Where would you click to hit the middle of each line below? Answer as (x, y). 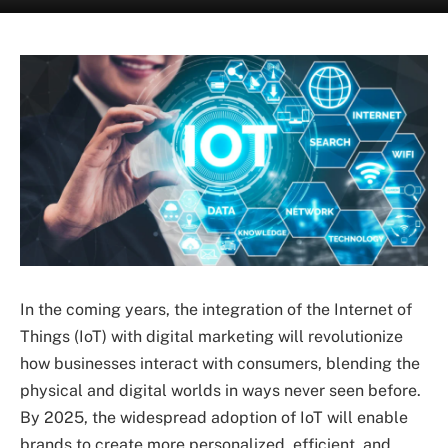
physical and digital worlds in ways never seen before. (220, 391)
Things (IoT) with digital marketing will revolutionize (211, 337)
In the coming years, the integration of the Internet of (216, 310)
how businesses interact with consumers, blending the (220, 364)
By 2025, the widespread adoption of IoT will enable (214, 418)
